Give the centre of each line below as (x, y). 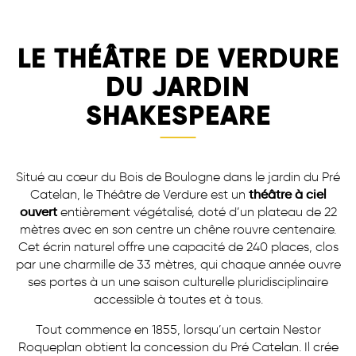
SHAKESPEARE (178, 116)
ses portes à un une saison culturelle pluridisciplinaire (178, 281)
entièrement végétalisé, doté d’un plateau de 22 (197, 211)
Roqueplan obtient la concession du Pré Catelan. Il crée (178, 346)
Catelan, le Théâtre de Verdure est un (139, 194)
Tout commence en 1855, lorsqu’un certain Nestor (178, 329)
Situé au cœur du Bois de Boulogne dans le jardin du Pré (178, 176)
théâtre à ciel (287, 194)
